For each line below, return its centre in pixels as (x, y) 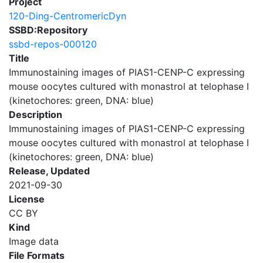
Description (36, 114)
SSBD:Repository (48, 30)
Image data (34, 241)
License (27, 199)
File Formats (37, 255)
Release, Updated (49, 171)
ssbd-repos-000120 (53, 44)
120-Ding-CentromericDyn (68, 16)
